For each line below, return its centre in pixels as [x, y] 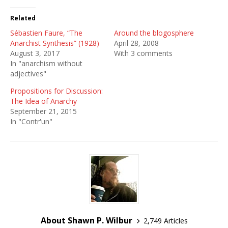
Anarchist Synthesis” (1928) [55, 43]
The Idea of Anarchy [44, 101]
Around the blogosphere [154, 33]
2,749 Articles [165, 220]
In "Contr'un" [31, 121]
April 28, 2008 [136, 43]
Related [23, 18]
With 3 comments [143, 53]
